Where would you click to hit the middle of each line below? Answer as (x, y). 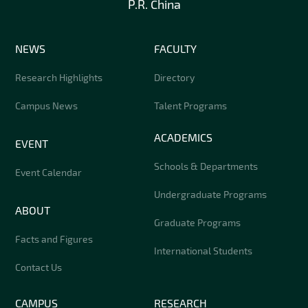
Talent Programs (190, 106)
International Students (203, 251)
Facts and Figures (54, 239)
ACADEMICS (183, 137)
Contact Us (39, 267)
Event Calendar (49, 173)
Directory (174, 78)
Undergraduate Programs (210, 195)
